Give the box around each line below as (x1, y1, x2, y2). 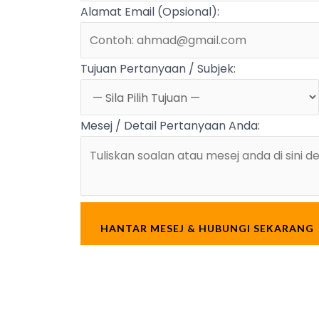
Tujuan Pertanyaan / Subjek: (80, 60, 236, 77)
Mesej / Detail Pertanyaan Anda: (80, 117, 260, 134)
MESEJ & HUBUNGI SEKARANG (147, 221, 314, 234)
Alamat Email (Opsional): (80, 3, 219, 20)
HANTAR (100, 221, 147, 234)
